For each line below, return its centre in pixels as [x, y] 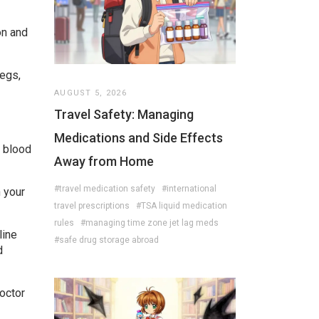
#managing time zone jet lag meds [150, 223]
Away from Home [104, 162]
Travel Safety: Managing [124, 115]
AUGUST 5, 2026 [90, 93]
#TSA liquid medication [182, 206]
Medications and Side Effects [138, 138]
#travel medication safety [105, 189]
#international [189, 189]
